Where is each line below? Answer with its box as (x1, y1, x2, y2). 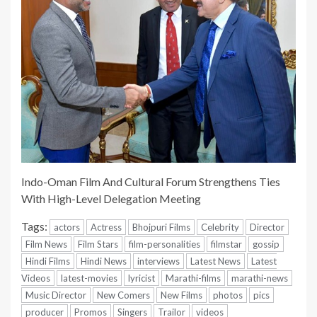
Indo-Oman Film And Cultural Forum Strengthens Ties (21, 175, 280, 189)
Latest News (190, 255, 241, 267)
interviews (137, 255, 180, 267)
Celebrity (201, 221, 239, 234)
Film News (25, 238, 67, 250)
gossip (253, 238, 279, 250)
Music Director (25, 289, 86, 301)
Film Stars (78, 238, 118, 250)
